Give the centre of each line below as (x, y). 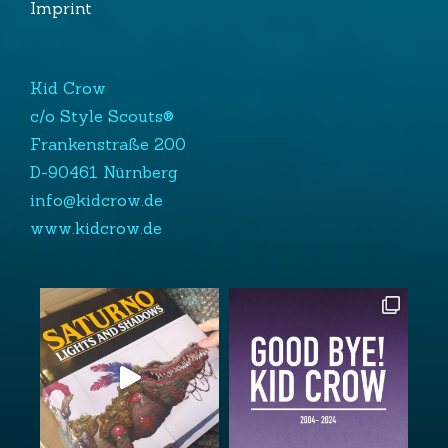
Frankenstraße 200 (107, 144)
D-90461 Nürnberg (103, 172)
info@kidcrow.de (96, 200)
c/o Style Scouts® (101, 116)
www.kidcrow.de (95, 228)
